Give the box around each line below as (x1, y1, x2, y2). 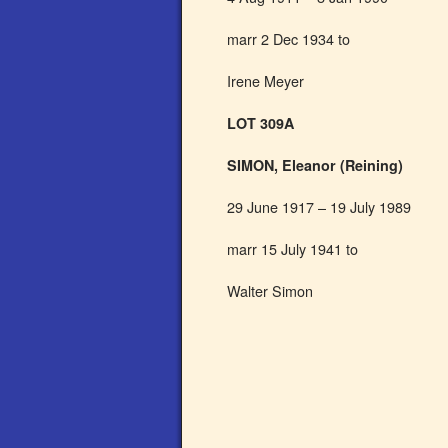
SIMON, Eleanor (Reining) (227, 155, 403, 175)
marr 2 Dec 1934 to (227, 28, 350, 49)
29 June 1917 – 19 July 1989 (227, 196, 411, 217)
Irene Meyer (227, 70, 304, 91)
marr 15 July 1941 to (227, 238, 358, 259)
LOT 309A (227, 113, 294, 133)
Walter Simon (227, 280, 313, 301)
